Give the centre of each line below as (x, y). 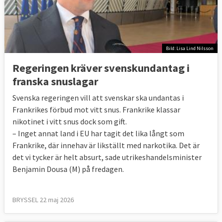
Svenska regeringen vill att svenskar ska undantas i (98, 98)
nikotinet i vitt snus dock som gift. (70, 122)
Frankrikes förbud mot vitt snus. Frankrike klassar (96, 110)
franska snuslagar (55, 82)
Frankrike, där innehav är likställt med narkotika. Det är (106, 145)
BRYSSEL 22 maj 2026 (43, 200)
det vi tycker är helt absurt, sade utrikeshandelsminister (107, 157)
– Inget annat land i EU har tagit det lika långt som (98, 134)
